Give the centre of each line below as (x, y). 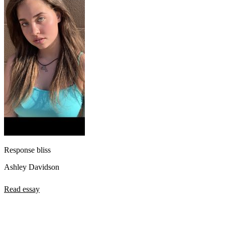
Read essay (22, 189)
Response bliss (27, 150)
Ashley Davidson (32, 167)
